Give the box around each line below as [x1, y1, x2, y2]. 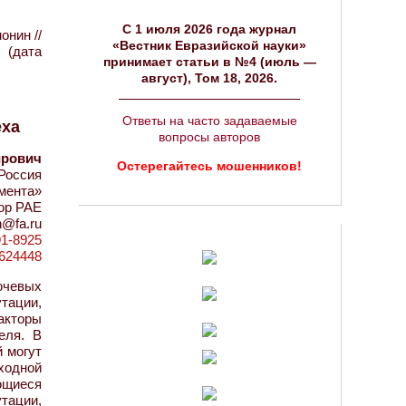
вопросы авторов [159, 130, 260, 144]
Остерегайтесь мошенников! [117, 159, 302, 173]
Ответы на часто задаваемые [121, 113, 297, 128]
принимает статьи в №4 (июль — [102, 54, 316, 69]
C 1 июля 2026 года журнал [122, 22, 296, 36]
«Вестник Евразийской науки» [112, 38, 306, 53]
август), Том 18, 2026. [141, 71, 277, 85]
